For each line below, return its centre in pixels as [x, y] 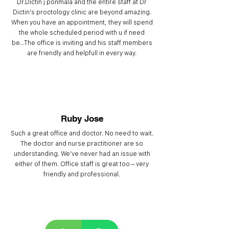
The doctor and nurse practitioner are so [82, 143]
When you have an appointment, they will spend [82, 22]
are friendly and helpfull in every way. [82, 53]
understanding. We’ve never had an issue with [82, 154]
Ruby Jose [82, 119]
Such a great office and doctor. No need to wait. [82, 133]
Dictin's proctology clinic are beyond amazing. [82, 12]
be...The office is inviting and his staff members [82, 43]
